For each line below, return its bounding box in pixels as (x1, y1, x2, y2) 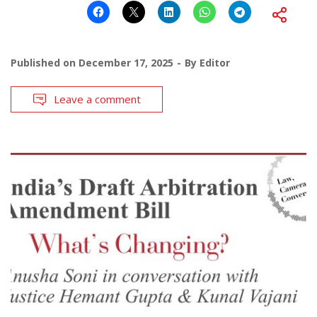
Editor (200, 56, 230, 70)
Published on (11, 56, 79, 70)
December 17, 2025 (79, 56, 173, 70)
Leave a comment (54, 92, 141, 107)
